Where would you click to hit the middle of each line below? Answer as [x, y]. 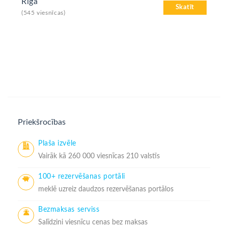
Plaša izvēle [57, 144]
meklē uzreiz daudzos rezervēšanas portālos [106, 189]
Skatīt [185, 7]
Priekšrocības [42, 122]
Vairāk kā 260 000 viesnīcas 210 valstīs [99, 156]
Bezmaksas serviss [69, 210]
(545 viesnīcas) [44, 13]
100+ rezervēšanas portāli [82, 177]
